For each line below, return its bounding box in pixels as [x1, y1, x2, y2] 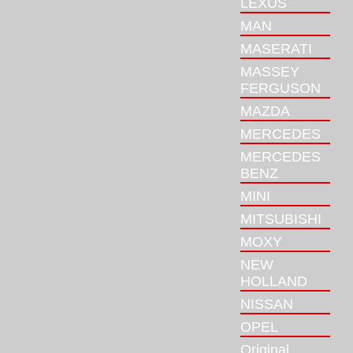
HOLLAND [240, 273, 307, 289]
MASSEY [240, 64, 299, 80]
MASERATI [240, 41, 312, 57]
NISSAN [240, 296, 293, 312]
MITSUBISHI [240, 211, 321, 227]
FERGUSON [240, 80, 321, 96]
